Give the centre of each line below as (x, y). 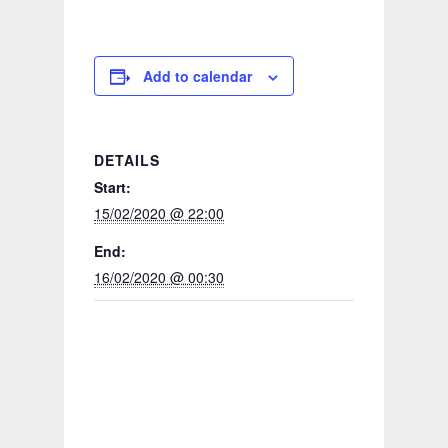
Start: (112, 187)
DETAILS (127, 160)
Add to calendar (197, 76)
